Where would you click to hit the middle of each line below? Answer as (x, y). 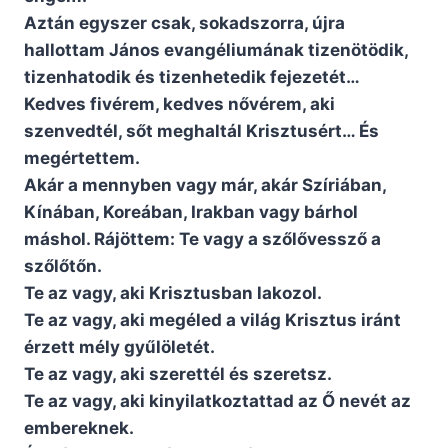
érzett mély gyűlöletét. (119, 347)
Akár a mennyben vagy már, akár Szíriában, (205, 185)
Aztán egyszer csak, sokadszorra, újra (184, 23)
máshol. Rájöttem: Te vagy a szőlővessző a (202, 239)
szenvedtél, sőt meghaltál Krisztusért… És (201, 131)
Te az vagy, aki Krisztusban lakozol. (173, 293)
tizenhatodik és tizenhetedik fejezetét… (192, 77)
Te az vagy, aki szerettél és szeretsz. (178, 374)
